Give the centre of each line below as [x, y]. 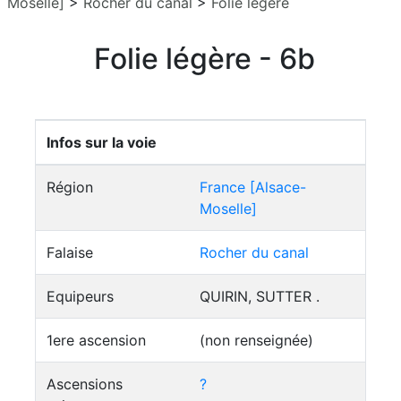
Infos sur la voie [102, 142]
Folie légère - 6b [204, 59]
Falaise [70, 252]
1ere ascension [96, 340]
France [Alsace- [253, 187]
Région [70, 187]
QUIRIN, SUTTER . [260, 296]
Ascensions [85, 384]
